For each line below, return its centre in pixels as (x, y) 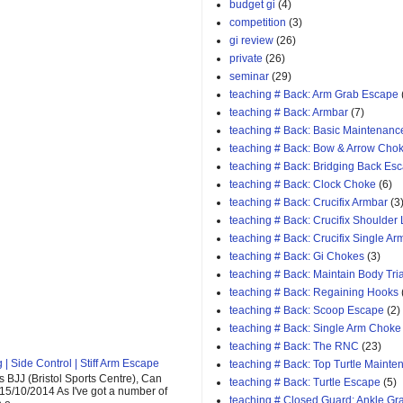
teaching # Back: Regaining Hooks (314, 293)
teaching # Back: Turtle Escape (305, 383)
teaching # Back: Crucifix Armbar (309, 203)
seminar (249, 77)
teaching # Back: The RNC (294, 347)
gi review (251, 41)
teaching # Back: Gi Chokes (297, 257)
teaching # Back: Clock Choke (303, 185)
